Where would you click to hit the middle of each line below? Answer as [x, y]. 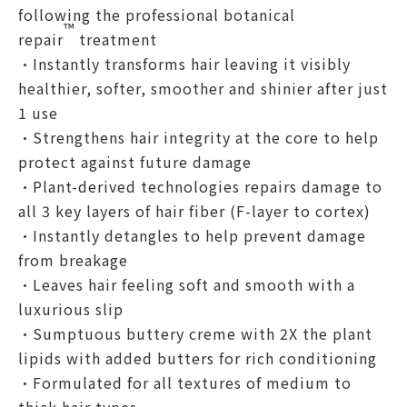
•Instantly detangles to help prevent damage [192, 235]
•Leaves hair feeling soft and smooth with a [187, 284]
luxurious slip [71, 309]
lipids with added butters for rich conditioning [198, 358]
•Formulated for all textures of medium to [185, 382]
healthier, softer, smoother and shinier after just [203, 88]
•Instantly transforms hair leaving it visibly [184, 64]
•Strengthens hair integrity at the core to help [199, 137]
